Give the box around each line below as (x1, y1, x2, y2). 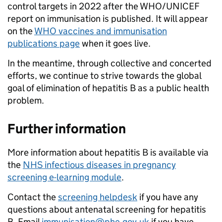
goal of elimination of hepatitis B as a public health (7, 82, 209, 94)
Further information (7, 120, 126, 137)
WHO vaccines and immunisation (34, 25, 167, 37)
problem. (7, 95, 44, 107)
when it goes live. (80, 38, 151, 50)
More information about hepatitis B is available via (7, 147, 209, 159)
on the (7, 25, 34, 37)
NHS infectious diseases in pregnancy (23, 159, 176, 171)
